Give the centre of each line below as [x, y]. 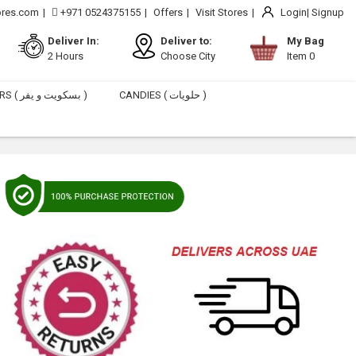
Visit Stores [222, 12]
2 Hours [65, 56]
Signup [328, 12]
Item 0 [300, 56]
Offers [168, 12]
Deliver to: [186, 41]
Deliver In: [73, 41]
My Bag [305, 41]
